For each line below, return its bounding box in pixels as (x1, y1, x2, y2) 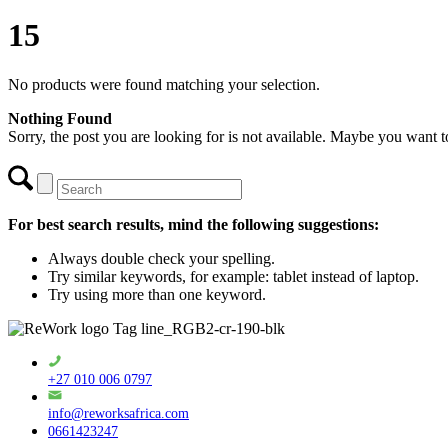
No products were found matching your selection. (8, 75, 320, 93)
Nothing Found (8, 109, 112, 127)
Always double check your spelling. (48, 249, 275, 267)
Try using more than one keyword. (48, 285, 266, 303)
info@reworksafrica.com (48, 405, 189, 421)
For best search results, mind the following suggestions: (8, 215, 379, 233)
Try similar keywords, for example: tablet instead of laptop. (48, 267, 419, 285)
